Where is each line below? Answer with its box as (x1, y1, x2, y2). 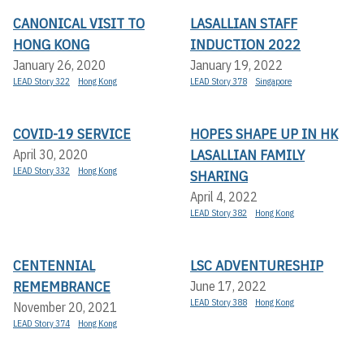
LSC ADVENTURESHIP (190, 255, 323, 275)
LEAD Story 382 (190, 206, 247, 219)
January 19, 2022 (190, 56, 283, 73)
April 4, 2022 (190, 188, 258, 205)
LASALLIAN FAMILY (190, 145, 305, 164)
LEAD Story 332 (13, 164, 70, 176)
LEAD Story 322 (13, 75, 70, 87)
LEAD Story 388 (190, 296, 247, 308)
